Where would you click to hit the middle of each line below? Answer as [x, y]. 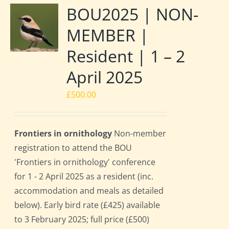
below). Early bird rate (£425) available [87, 205]
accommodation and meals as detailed [89, 191]
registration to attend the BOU [73, 148]
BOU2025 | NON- [133, 14]
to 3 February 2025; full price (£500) [82, 220]
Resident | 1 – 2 [126, 56]
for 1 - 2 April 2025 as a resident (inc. [84, 177]
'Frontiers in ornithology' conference [85, 162]
